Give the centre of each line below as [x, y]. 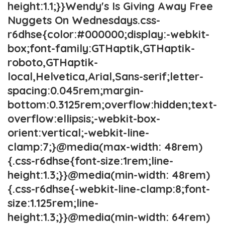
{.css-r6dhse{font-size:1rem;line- [90, 160]
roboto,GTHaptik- [53, 62]
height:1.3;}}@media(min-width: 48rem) [109, 175]
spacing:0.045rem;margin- [76, 90]
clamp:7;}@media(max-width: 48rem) [105, 146]
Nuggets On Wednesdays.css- [84, 20]
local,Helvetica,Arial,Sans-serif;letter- [105, 76]
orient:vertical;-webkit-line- [78, 132]
